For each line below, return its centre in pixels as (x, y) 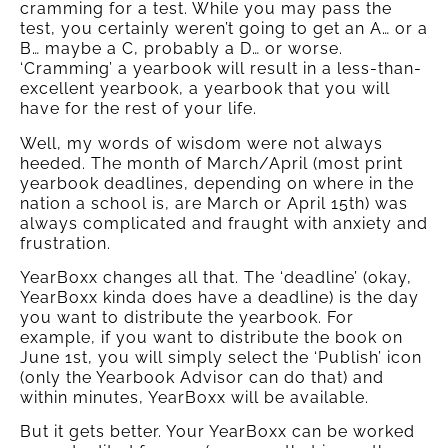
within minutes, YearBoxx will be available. (194, 397)
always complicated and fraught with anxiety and (224, 223)
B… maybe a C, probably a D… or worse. (181, 49)
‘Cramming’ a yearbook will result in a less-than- (221, 69)
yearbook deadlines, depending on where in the (217, 183)
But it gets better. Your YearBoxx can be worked (217, 432)
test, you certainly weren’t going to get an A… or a (224, 29)
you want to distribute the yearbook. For (187, 317)
